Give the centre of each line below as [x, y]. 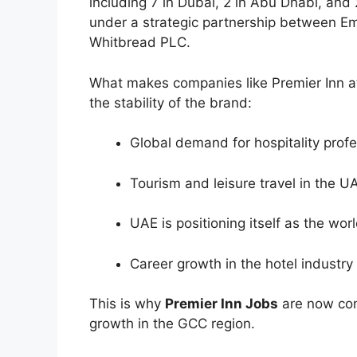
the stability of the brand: [171, 102]
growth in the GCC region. [172, 324]
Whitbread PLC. [140, 43]
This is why [127, 304]
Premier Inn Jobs [222, 304]
